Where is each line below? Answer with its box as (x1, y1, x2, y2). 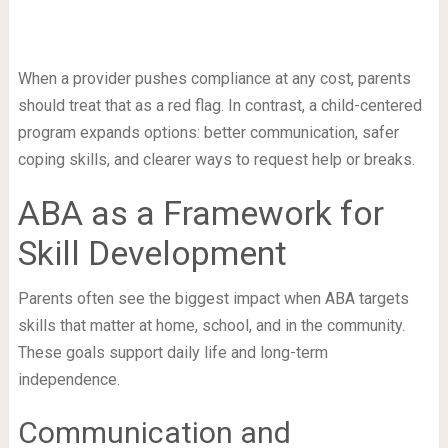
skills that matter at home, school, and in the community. (17, 316, 405, 336)
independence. (17, 370, 120, 390)
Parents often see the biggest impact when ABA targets (17, 289, 409, 309)
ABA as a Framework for (17, 193, 384, 234)
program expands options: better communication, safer (17, 123, 399, 143)
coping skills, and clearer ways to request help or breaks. (17, 150, 415, 170)
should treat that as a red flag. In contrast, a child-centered (17, 96, 422, 116)
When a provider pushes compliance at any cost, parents (17, 69, 411, 89)
